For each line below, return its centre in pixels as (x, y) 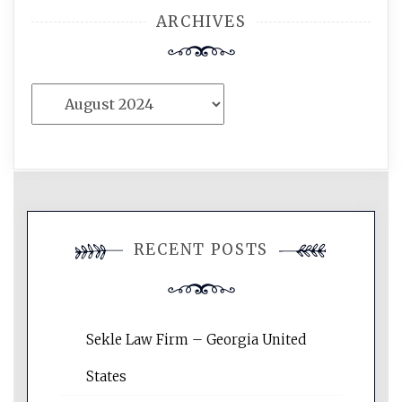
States (106, 377)
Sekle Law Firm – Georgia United (196, 340)
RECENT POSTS (201, 250)
